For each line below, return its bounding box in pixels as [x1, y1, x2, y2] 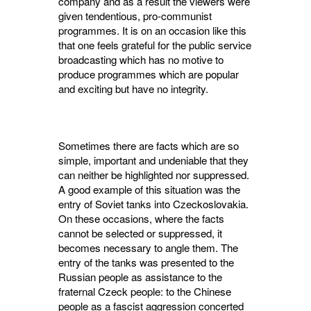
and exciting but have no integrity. [58, 81, 208, 96]
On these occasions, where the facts [58, 211, 224, 226]
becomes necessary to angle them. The [58, 240, 238, 255]
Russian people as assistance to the [58, 269, 222, 285]
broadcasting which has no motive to [58, 52, 224, 67]
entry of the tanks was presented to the [58, 255, 234, 270]
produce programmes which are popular [58, 67, 239, 82]
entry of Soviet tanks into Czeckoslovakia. [58, 196, 249, 212]
